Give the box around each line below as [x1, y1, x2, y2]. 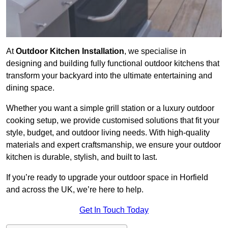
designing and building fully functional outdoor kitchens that [6, 59, 219, 68]
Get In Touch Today [79, 206, 149, 215]
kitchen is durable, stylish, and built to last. [6, 153, 157, 162]
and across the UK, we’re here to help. [6, 185, 144, 194]
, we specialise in [124, 47, 186, 56]
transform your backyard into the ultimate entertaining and [6, 71, 212, 80]
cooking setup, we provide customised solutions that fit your [6, 116, 219, 125]
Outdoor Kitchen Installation [16, 47, 124, 56]
